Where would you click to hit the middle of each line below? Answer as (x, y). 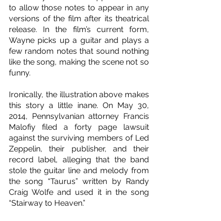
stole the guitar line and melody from (79, 171)
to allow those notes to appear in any (79, 8)
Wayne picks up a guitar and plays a (79, 40)
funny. (20, 73)
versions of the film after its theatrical (79, 19)
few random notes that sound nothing (79, 51)
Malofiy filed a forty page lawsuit (79, 127)
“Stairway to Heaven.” (47, 203)
